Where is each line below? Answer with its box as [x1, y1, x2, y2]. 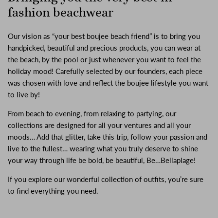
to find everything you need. [8, 186, 98, 196]
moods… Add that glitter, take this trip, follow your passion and [8, 132, 207, 142]
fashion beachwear [8, 6, 113, 19]
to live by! [8, 90, 40, 99]
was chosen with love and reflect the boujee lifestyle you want [8, 78, 208, 88]
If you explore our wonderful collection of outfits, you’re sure [8, 175, 203, 184]
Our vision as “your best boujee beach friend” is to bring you [8, 32, 200, 41]
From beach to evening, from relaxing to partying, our [8, 109, 176, 118]
